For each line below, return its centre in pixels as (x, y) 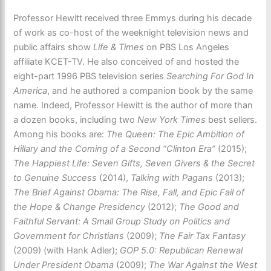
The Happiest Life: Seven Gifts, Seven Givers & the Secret (134, 163)
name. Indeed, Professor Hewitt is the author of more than (133, 105)
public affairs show (54, 47)
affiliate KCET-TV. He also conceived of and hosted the (126, 61)
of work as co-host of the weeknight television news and (131, 32)
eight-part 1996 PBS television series (90, 76)
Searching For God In (211, 76)
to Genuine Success (55, 178)
